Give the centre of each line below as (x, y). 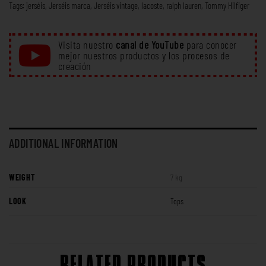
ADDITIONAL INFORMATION (64, 143)
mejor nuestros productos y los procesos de (144, 55)
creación (75, 66)
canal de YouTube (150, 44)
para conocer (210, 44)
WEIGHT (22, 177)
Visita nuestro (87, 44)
